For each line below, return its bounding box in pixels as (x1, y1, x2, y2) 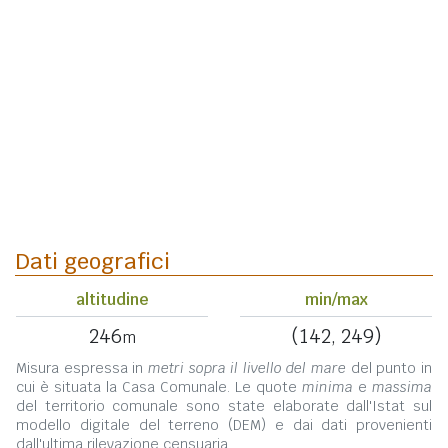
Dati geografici (15, 247, 170, 276)
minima (302, 378, 353, 397)
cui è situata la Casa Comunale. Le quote (16, 378, 302, 397)
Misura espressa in (16, 359, 148, 378)
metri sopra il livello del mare (147, 359, 347, 378)
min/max (304, 289, 368, 311)
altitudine (75, 289, 149, 311)
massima (372, 378, 432, 397)
